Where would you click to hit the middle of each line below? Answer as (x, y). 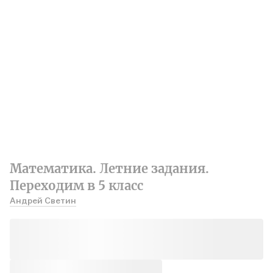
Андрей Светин (43, 200)
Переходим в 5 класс (76, 185)
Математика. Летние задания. (109, 168)
